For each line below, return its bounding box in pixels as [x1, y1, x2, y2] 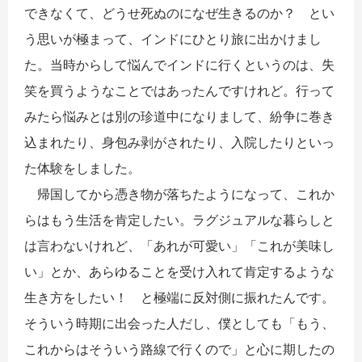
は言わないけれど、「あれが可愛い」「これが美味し [24, 237, 335, 254]
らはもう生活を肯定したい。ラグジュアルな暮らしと [24, 211, 335, 228]
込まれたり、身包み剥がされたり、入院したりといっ [24, 133, 335, 150]
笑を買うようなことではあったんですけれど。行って [24, 82, 335, 99]
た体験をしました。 [24, 159, 141, 176]
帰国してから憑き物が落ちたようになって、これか [24, 185, 335, 202]
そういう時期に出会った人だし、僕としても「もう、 [24, 314, 335, 331]
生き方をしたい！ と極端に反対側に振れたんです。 [24, 288, 335, 305]
